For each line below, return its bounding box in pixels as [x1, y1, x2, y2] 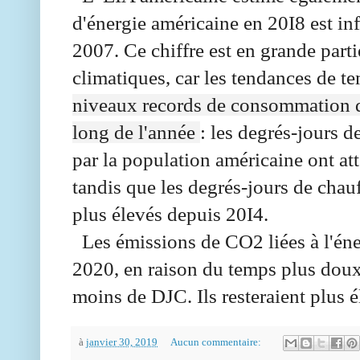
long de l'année [72, 121, 200, 143]
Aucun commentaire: [170, 336, 264, 348]
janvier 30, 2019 [86, 336, 157, 348]
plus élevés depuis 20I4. [72, 202, 268, 225]
